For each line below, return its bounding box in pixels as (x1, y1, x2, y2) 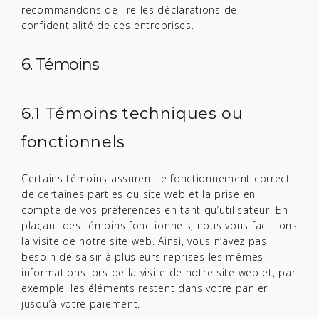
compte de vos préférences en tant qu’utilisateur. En (21, 203, 288, 216)
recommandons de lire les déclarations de (21, 3, 237, 16)
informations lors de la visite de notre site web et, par (21, 266, 296, 279)
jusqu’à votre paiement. (21, 297, 141, 310)
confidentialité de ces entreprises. (21, 19, 194, 32)
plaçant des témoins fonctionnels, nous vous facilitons (21, 219, 298, 232)
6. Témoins (21, 55, 99, 74)
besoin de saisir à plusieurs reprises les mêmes (21, 250, 263, 263)
